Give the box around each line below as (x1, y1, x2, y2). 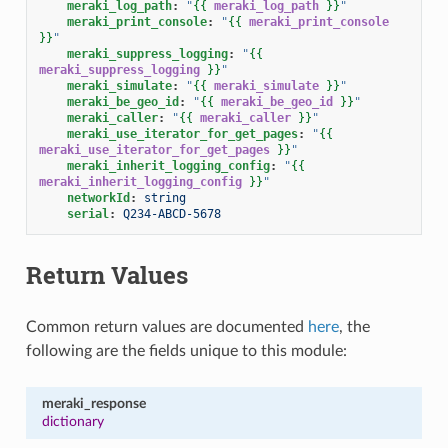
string (143, 190, 186, 205)
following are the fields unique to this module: (25, 342, 347, 359)
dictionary (41, 413, 104, 429)
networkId (66, 190, 130, 205)
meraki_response (41, 395, 146, 411)
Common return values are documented (25, 318, 308, 335)
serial (66, 206, 109, 221)
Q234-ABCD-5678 (122, 206, 221, 221)
